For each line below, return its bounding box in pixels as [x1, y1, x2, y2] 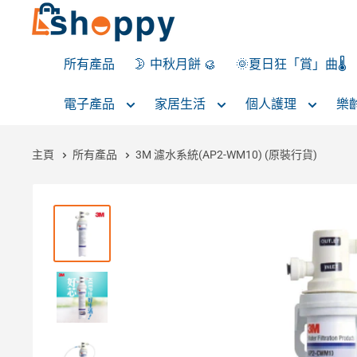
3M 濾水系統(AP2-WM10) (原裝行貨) [135, 147, 317, 161]
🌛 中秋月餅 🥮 [134, 57, 217, 72]
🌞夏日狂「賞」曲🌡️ [236, 57, 347, 72]
